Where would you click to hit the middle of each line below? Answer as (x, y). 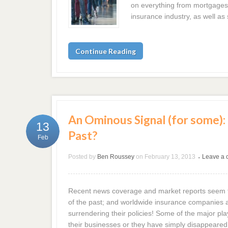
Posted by (82, 157)
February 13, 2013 (170, 157)
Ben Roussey (116, 157)
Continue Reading (106, 51)
